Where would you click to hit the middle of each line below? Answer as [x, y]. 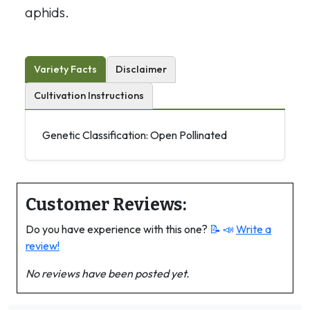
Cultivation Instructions [89, 95]
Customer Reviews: [106, 204]
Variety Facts [65, 69]
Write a [254, 229]
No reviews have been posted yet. [108, 273]
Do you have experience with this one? [118, 229]
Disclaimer [141, 69]
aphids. [47, 12]
